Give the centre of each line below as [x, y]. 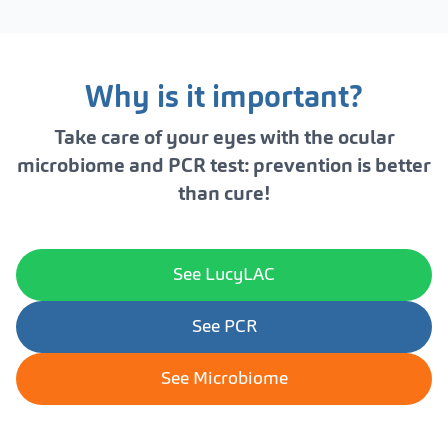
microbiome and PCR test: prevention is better [224, 166]
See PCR [224, 326]
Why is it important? [224, 98]
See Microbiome [224, 378]
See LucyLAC [224, 274]
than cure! [224, 194]
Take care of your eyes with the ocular [224, 138]
